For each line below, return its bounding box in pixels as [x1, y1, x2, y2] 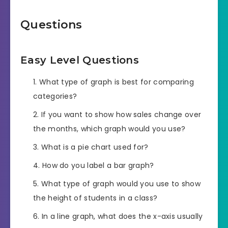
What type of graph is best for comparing [39, 77, 194, 88]
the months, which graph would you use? [33, 124, 186, 134]
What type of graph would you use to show [41, 179, 201, 189]
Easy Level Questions [20, 53, 139, 66]
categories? [33, 91, 77, 102]
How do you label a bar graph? [42, 160, 154, 171]
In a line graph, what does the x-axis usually [41, 211, 203, 222]
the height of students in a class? [33, 193, 158, 204]
